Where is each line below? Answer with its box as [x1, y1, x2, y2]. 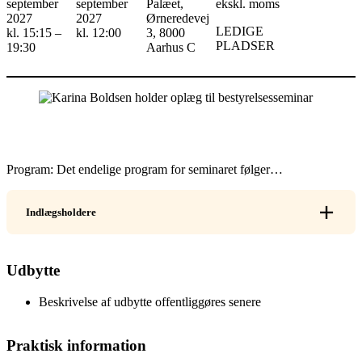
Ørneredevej [145, 11, 209, 26]
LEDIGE [216, 24, 264, 39]
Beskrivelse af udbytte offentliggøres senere [39, 294, 261, 309]
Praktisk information [6, 337, 146, 355]
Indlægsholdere [26, 205, 96, 218]
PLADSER [216, 39, 276, 53]
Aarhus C [145, 40, 196, 55]
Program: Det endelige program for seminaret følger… [6, 162, 283, 177]
